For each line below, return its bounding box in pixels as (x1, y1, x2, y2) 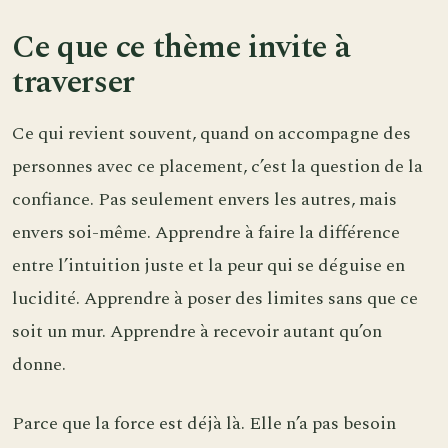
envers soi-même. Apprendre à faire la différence (12, 219, 400, 247)
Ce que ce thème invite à (12, 22, 351, 72)
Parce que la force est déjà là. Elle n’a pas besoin (12, 409, 396, 437)
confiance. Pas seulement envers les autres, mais (12, 186, 397, 214)
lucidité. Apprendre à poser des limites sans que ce (12, 285, 418, 313)
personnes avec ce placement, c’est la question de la (12, 153, 423, 181)
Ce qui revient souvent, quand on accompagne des (12, 120, 411, 148)
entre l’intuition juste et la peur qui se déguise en (12, 252, 405, 280)
